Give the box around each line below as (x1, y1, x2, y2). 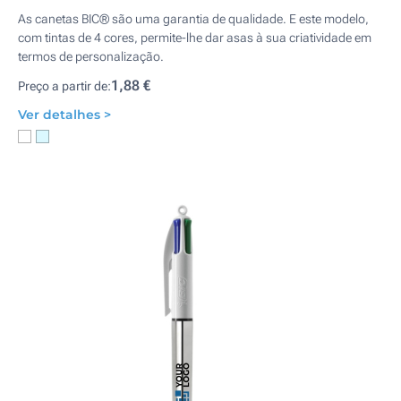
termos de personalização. (18, 49, 164, 64)
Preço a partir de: (18, 79, 111, 93)
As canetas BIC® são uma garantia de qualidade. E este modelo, (18, 12, 369, 26)
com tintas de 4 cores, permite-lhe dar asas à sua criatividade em (18, 30, 371, 45)
